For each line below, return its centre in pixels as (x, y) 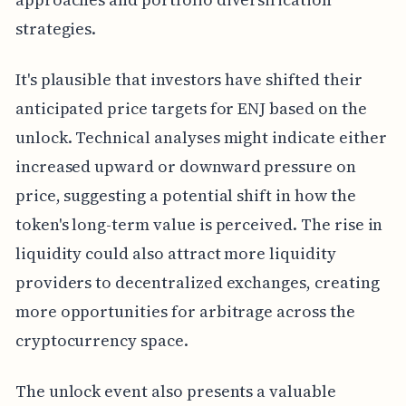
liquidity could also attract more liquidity (175, 253)
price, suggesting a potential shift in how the (185, 195)
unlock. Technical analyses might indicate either (201, 137)
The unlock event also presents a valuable (175, 391)
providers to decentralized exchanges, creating (197, 282)
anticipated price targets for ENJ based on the (191, 108)
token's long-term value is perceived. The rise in (199, 224)
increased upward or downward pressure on (185, 166)
